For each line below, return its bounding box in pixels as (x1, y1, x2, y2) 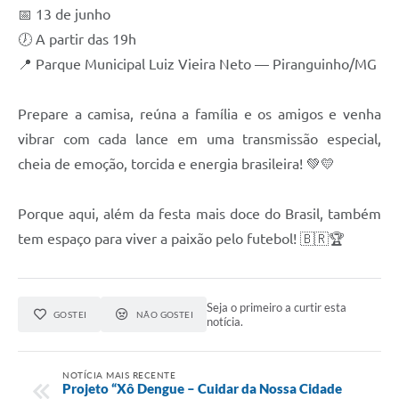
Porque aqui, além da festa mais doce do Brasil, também (18, 206, 381, 223)
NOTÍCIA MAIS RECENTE (62, 369, 175, 380)
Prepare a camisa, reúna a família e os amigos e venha (18, 106, 381, 123)
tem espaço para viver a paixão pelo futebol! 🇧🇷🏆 (18, 231, 345, 248)
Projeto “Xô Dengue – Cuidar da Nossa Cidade (62, 379, 342, 396)
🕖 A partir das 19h (18, 31, 136, 48)
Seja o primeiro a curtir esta (207, 300, 347, 315)
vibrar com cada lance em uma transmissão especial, (18, 131, 381, 148)
